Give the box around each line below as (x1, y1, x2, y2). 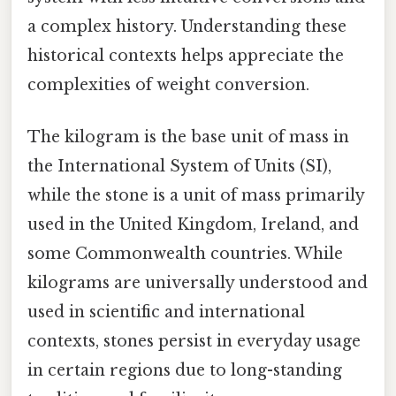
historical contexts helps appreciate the (27, 45, 344, 65)
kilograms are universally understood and (27, 273, 368, 293)
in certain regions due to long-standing (27, 361, 342, 381)
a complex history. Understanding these (27, 16, 346, 36)
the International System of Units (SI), (27, 156, 331, 177)
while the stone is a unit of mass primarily (27, 186, 364, 206)
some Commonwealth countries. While (27, 244, 343, 264)
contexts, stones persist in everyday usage (27, 331, 361, 352)
